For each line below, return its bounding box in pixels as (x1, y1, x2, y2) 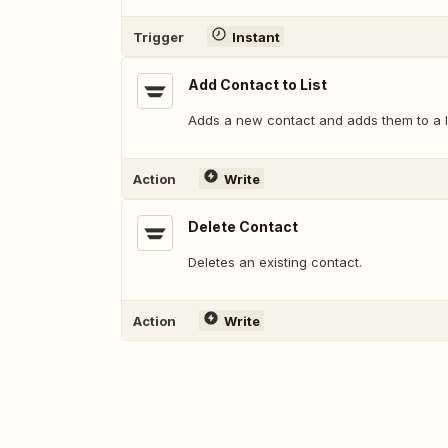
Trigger (133, 28, 184, 45)
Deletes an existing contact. (188, 254, 362, 270)
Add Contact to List (188, 76, 327, 93)
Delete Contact (188, 218, 298, 235)
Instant (231, 28, 280, 45)
